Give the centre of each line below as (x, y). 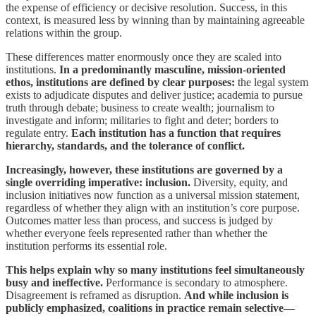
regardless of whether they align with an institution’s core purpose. (153, 207)
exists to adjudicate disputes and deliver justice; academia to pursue (154, 95)
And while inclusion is (236, 295)
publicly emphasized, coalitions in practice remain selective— (150, 308)
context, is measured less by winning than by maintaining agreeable (155, 20)
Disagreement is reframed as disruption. (95, 295)
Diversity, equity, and (239, 182)
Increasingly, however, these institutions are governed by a (144, 169)
